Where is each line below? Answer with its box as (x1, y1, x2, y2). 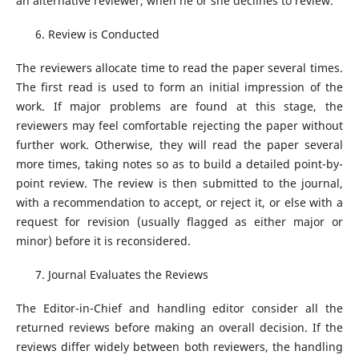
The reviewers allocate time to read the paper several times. (15, 60, 344, 76)
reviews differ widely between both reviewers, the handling (15, 339, 344, 355)
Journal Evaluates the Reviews (47, 267, 208, 283)
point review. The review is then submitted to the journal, (15, 175, 344, 192)
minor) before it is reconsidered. (15, 233, 191, 249)
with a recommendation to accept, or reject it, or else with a (15, 195, 344, 211)
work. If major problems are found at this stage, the (15, 99, 344, 115)
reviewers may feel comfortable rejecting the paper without (15, 118, 344, 134)
